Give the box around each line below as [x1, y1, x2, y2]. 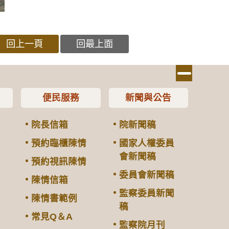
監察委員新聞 [119, 188, 174, 198]
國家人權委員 [119, 138, 174, 148]
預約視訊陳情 [31, 156, 87, 167]
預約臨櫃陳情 [31, 138, 87, 148]
